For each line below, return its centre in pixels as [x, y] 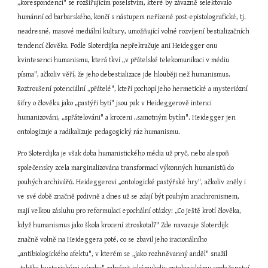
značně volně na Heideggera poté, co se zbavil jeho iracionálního [112, 240]
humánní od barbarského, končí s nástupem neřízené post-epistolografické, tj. [132, 17]
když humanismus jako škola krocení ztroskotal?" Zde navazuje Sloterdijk [123, 225]
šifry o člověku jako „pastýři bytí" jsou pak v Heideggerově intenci [115, 103]
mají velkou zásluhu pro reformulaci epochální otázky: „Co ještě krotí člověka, [130, 211]
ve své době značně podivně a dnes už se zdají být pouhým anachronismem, [129, 197]
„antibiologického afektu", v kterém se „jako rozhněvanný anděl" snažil [123, 254]
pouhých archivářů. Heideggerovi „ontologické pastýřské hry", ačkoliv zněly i [132, 182]
